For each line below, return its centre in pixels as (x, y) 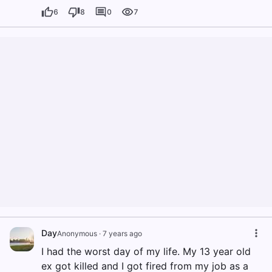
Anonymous (77, 234)
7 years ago (122, 234)
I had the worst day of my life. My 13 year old (146, 252)
